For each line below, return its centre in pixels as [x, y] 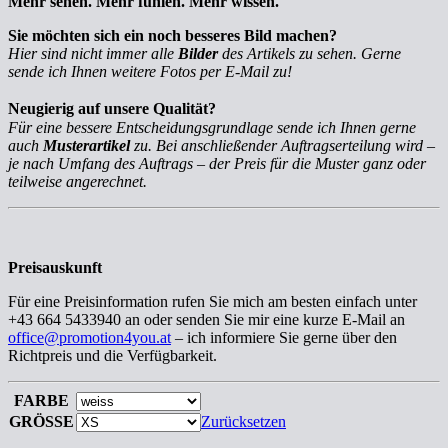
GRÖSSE [41, 421]
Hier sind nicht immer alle [93, 53]
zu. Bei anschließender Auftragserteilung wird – [282, 145]
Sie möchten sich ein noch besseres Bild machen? [172, 35]
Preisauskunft [55, 267]
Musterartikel [86, 145]
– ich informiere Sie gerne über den [284, 337]
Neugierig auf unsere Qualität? [117, 108]
